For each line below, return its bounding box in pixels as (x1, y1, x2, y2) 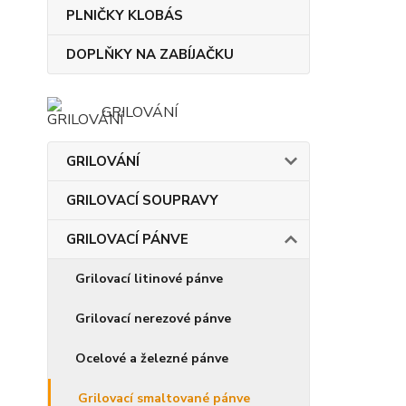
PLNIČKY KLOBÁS (66, 6, 183, 24)
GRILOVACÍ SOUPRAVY (66, 191, 218, 209)
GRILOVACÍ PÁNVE (66, 230, 188, 248)
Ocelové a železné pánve (75, 350, 228, 367)
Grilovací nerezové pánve (75, 310, 231, 327)
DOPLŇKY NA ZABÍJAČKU (66, 45, 234, 63)
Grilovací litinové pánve (75, 270, 223, 287)
